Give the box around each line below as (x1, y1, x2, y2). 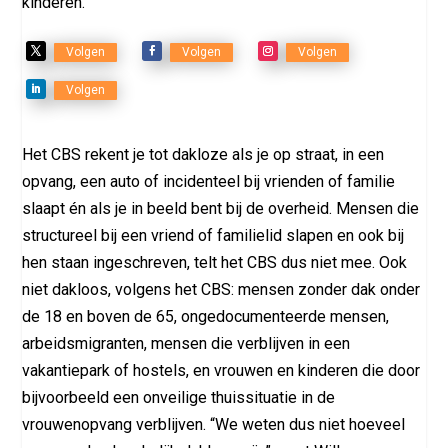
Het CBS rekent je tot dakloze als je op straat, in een (22, 144, 385, 164)
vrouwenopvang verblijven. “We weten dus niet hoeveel (22, 414, 406, 434)
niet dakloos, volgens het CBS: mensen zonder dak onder (22, 279, 421, 299)
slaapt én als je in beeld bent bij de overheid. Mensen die (22, 198, 420, 218)
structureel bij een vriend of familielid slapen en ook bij (22, 225, 405, 245)
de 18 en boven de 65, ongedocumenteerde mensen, (22, 306, 390, 326)
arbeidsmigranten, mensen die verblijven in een (22, 333, 351, 353)
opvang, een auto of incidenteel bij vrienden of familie (22, 171, 396, 191)
